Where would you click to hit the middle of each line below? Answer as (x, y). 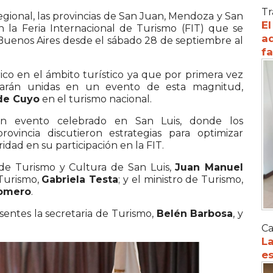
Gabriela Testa (80, 179)
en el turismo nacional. (96, 99)
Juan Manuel (209, 167)
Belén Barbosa (195, 213)
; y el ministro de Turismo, (181, 179)
